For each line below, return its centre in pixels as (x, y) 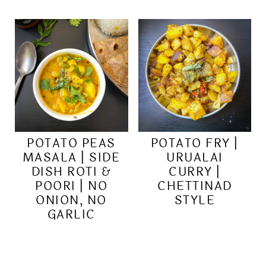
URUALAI (195, 158)
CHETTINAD (195, 186)
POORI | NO (72, 186)
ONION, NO (71, 201)
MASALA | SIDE (71, 158)
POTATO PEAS (71, 144)
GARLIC (71, 215)
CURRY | (195, 172)
